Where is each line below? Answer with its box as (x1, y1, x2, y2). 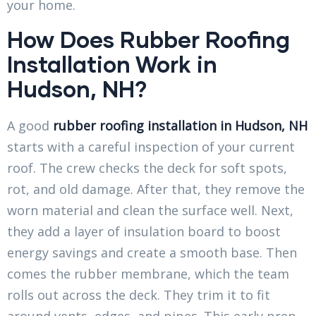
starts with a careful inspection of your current (7, 138, 295, 156)
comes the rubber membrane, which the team (7, 265, 289, 283)
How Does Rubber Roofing (7, 25, 290, 54)
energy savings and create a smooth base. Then (7, 244, 297, 262)
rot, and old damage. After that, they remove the (7, 181, 305, 198)
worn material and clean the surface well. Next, (7, 202, 293, 219)
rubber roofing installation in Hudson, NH (53, 117, 308, 135)
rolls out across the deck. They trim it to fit (7, 286, 270, 304)
